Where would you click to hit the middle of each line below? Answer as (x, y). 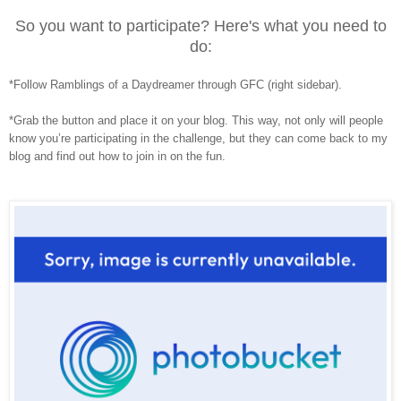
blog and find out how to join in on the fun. (117, 157)
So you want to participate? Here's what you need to (200, 26)
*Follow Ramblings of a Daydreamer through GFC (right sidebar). (175, 85)
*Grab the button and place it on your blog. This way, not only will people (196, 121)
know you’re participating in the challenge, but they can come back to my (198, 139)
